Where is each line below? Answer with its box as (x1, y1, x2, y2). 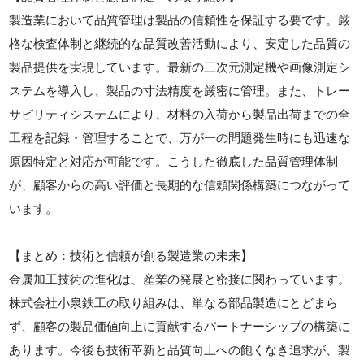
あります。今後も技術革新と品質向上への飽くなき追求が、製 (9, 342, 351, 357)
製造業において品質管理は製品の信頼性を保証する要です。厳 (9, 12, 351, 27)
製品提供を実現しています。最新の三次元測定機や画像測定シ (9, 59, 351, 74)
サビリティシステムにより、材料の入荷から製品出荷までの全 (9, 106, 351, 121)
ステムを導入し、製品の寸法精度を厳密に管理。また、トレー (9, 83, 351, 97)
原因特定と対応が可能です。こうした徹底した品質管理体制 (9, 154, 339, 168)
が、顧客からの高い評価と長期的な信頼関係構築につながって (9, 177, 351, 192)
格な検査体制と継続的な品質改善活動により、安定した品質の (9, 36, 351, 50)
